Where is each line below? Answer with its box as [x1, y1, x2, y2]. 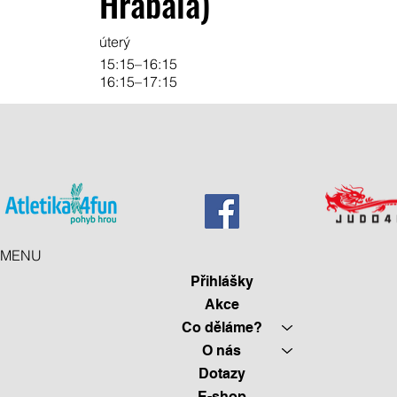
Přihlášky [190, 272, 253, 290]
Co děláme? [181, 318, 262, 336]
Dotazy [198, 364, 245, 382]
